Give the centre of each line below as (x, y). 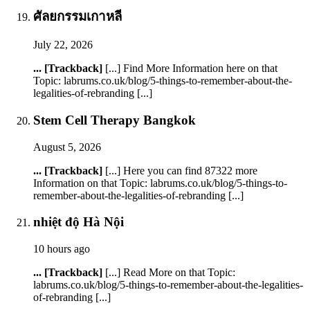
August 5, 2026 (67, 147)
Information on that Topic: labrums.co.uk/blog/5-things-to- (160, 183)
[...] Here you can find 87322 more (180, 170)
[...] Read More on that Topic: (169, 273)
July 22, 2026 (63, 45)
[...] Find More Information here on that (190, 69)
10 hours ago (62, 249)
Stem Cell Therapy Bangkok (115, 120)
